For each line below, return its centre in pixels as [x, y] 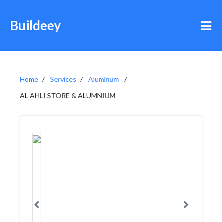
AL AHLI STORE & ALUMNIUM [68, 95]
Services [63, 79]
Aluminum [104, 79]
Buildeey [35, 25]
